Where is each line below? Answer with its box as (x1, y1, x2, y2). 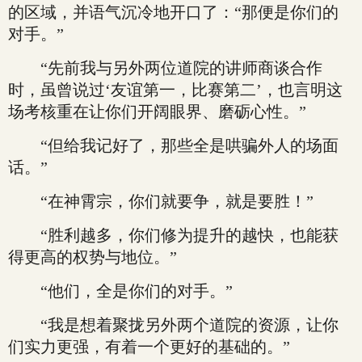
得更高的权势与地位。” (8, 248, 177, 266)
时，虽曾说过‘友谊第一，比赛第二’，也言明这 (8, 81, 343, 99)
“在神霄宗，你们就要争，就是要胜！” (8, 192, 314, 210)
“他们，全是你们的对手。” (8, 282, 233, 300)
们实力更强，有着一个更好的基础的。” (8, 338, 290, 356)
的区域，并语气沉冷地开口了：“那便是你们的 (8, 3, 339, 21)
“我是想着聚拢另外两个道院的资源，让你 (8, 316, 339, 334)
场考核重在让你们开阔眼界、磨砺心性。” (8, 103, 306, 120)
